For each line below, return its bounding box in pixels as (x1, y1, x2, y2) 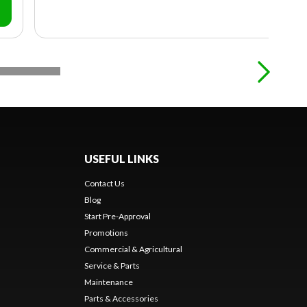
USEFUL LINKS (84, 152, 159, 166)
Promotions (84, 228, 128, 238)
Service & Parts (84, 260, 140, 271)
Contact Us (84, 178, 125, 189)
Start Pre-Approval (84, 211, 151, 222)
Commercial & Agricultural (84, 244, 182, 255)
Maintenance (84, 277, 133, 288)
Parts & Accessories (84, 293, 158, 304)
